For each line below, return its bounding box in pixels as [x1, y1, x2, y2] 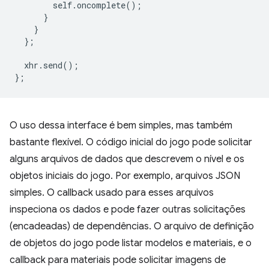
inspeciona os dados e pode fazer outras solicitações [10, 204, 246, 216]
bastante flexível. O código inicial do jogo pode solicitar [10, 136, 252, 148]
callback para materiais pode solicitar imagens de [10, 254, 226, 266]
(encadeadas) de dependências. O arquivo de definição [10, 220, 254, 232]
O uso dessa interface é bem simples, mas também [10, 119, 232, 131]
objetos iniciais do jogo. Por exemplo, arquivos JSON [10, 170, 240, 182]
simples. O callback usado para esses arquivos [10, 187, 214, 199]
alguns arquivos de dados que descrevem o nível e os [10, 153, 244, 165]
